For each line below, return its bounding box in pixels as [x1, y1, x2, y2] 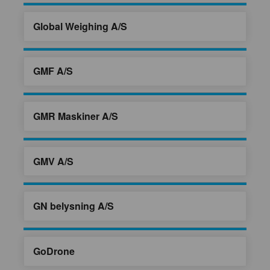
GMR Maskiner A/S [33, 109, 118, 124]
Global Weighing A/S [33, 19, 127, 33]
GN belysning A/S [33, 199, 114, 213]
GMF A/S [33, 64, 73, 78]
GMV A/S [33, 154, 74, 168]
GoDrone [33, 243, 75, 258]
